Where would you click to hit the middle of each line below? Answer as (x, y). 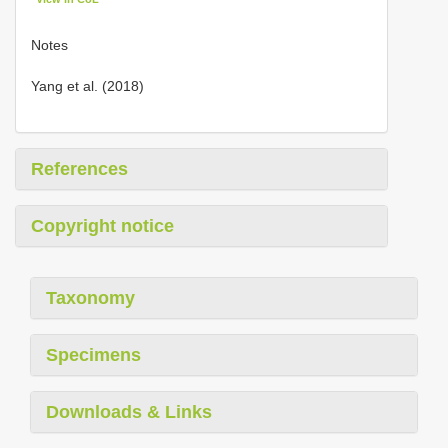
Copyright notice (102, 225)
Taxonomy (90, 297)
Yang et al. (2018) (87, 85)
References (79, 168)
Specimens (93, 354)
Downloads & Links (129, 411)
